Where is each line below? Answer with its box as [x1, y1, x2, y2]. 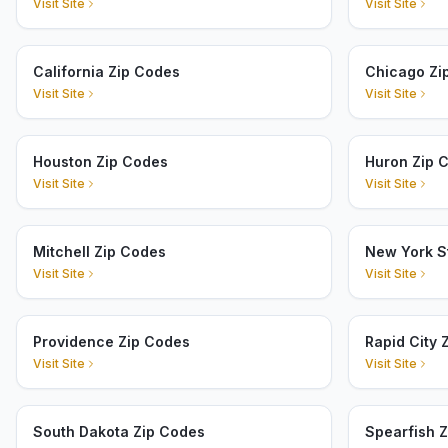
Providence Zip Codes [33, 333, 190, 350]
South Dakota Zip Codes [33, 423, 205, 440]
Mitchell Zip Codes [33, 243, 166, 260]
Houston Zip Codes [33, 153, 168, 170]
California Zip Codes [33, 63, 180, 80]
